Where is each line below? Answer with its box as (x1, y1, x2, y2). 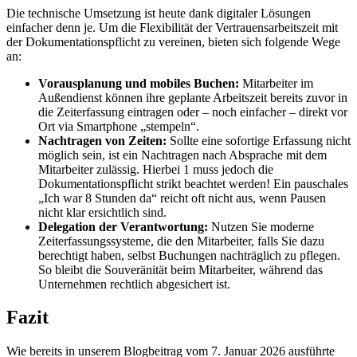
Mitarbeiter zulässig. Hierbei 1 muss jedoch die (38, 162, 273, 176)
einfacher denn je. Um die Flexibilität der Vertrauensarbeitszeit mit (6, 20, 338, 34)
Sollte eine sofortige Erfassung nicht (170, 133, 351, 147)
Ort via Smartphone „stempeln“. (38, 119, 199, 133)
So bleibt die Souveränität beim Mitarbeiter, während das (38, 262, 323, 277)
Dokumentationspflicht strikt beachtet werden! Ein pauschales (38, 176, 348, 190)
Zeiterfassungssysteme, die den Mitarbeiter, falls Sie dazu (38, 233, 324, 248)
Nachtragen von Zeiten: (38, 133, 170, 147)
